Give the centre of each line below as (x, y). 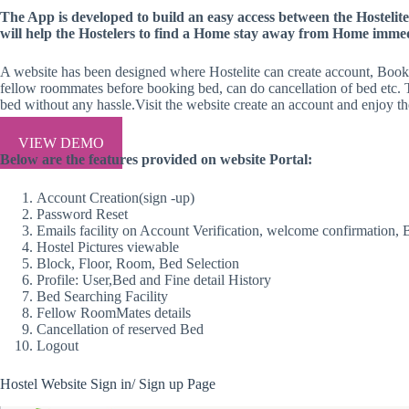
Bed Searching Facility (102, 296)
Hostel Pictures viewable (108, 246)
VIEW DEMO (61, 142)
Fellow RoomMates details (114, 312)
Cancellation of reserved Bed (120, 329)
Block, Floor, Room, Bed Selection (138, 263)
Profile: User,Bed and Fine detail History (154, 279)
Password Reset (82, 214)
